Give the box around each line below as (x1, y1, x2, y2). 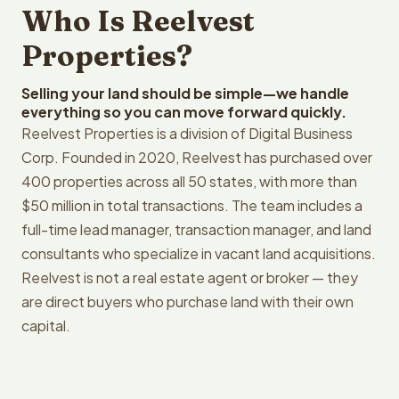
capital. (21, 316, 70, 335)
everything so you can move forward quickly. (21, 102, 346, 121)
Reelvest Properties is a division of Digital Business (21, 124, 353, 142)
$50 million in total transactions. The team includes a (21, 196, 362, 215)
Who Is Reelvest (21, 4, 255, 38)
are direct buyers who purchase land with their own (21, 292, 354, 311)
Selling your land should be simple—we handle (21, 84, 349, 102)
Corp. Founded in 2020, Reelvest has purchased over (21, 148, 372, 167)
